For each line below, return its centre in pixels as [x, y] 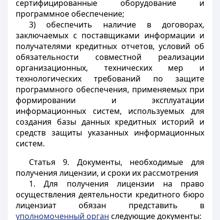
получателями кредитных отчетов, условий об [110, 46]
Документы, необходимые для [137, 162]
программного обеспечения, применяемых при [110, 89]
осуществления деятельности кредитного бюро [110, 194]
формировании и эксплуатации [110, 100]
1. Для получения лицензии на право [116, 184]
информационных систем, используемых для [110, 111]
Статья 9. [49, 162]
